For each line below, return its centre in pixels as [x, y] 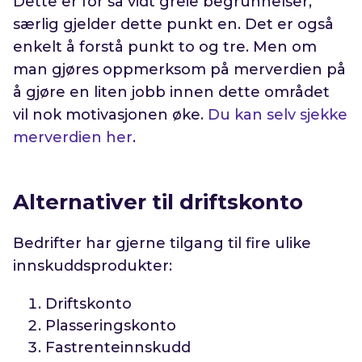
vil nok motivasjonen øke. [111, 115]
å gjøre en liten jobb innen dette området [172, 93]
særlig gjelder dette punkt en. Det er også [174, 25]
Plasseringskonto [111, 326]
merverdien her [73, 138]
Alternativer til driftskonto [158, 202]
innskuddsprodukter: [93, 266]
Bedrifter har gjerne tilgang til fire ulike [162, 244]
